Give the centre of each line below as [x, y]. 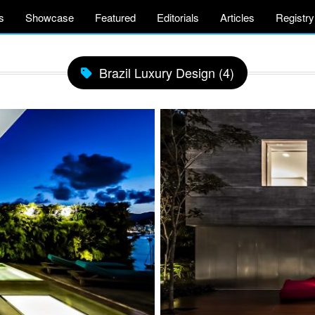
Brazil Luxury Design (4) [167, 72]
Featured [115, 17]
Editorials [178, 17]
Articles [237, 17]
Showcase [50, 17]
